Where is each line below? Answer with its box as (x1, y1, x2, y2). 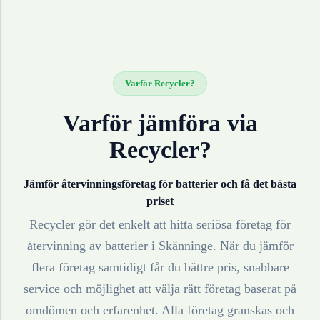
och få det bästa (218, 177, 296, 190)
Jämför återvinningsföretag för (24, 177, 176, 190)
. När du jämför (212, 239, 294, 254)
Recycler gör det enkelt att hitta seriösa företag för (29, 217, 291, 232)
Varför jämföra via (62, 109, 258, 136)
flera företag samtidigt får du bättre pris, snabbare (31, 260, 289, 275)
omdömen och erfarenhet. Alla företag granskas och (26, 303, 294, 318)
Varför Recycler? (125, 77, 195, 89)
